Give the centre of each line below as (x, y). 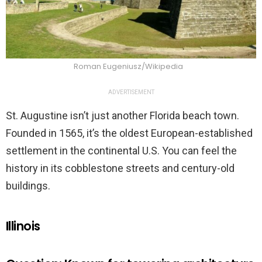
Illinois (23, 226)
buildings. (29, 186)
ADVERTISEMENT (131, 92)
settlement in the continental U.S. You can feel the (121, 151)
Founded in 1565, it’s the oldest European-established (129, 133)
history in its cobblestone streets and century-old (120, 168)
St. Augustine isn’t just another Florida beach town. (123, 116)
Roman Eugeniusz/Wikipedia (128, 67)
